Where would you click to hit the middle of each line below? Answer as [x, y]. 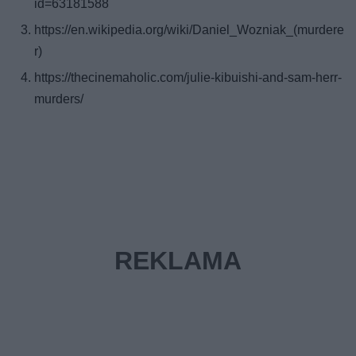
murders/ [59, 99]
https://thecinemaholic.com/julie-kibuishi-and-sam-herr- [188, 77]
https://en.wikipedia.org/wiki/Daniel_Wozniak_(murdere [190, 29]
